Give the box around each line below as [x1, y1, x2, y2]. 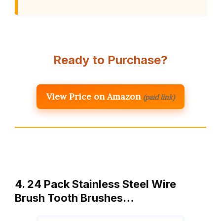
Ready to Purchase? [53, 52, 168, 67]
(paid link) [143, 92, 175, 102]
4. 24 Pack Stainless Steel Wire [15, 177, 176, 190]
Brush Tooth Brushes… [15, 191, 134, 204]
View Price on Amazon [46, 90, 141, 102]
